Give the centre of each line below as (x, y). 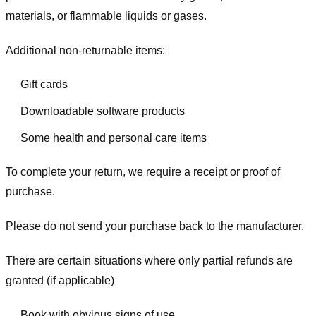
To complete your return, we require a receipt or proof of (143, 172)
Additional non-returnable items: (85, 50)
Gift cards (44, 85)
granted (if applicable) (60, 280)
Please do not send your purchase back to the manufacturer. (155, 226)
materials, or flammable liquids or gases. (106, 16)
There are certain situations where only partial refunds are (149, 260)
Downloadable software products (102, 111)
